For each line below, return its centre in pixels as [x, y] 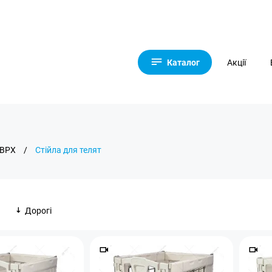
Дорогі [38, 210]
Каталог [183, 62]
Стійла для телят [68, 150]
